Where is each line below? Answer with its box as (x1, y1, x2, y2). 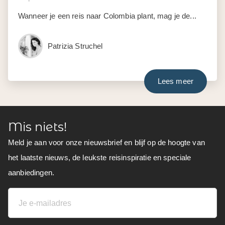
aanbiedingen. (8, 168, 54, 177)
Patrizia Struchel (48, 41, 103, 50)
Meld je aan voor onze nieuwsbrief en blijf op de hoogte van (8, 138, 205, 147)
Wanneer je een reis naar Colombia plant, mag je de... (18, 11, 196, 20)
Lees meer (157, 76, 193, 85)
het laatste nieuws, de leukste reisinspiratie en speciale (8, 153, 191, 162)
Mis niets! (8, 119, 67, 134)
